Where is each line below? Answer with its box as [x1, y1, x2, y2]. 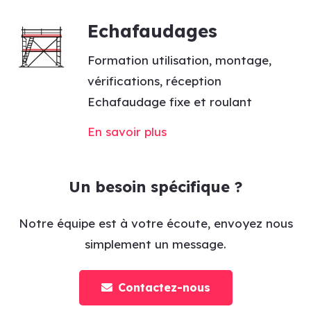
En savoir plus [87, 124, 167, 139]
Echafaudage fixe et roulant [87, 94, 252, 109]
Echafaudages [87, 19, 217, 42]
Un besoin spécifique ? [69, 176, 242, 196]
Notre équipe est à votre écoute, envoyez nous [18, 216, 293, 231]
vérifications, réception [87, 73, 221, 88]
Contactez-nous [117, 280, 210, 295]
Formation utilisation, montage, [87, 52, 271, 67]
